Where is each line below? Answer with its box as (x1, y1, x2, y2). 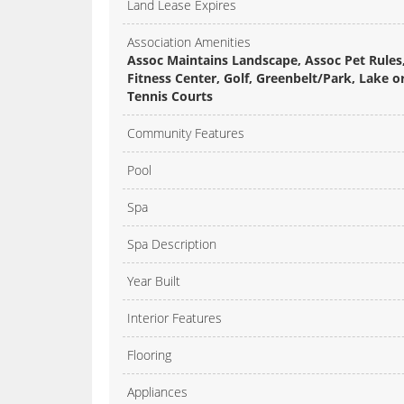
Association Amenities (127, 33, 251, 51)
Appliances (127, 383, 188, 401)
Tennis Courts (127, 87, 213, 106)
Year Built (127, 272, 180, 290)
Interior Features (127, 309, 222, 327)
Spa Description (127, 235, 216, 253)
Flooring (127, 346, 171, 364)
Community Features (127, 124, 244, 142)
